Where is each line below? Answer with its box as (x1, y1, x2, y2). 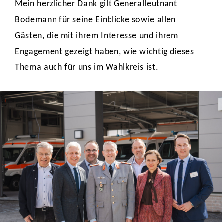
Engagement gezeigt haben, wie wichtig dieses (15, 47, 194, 56)
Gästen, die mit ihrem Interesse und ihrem (15, 31, 178, 41)
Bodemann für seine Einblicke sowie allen (15, 15, 176, 25)
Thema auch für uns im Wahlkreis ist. (15, 63, 159, 72)
